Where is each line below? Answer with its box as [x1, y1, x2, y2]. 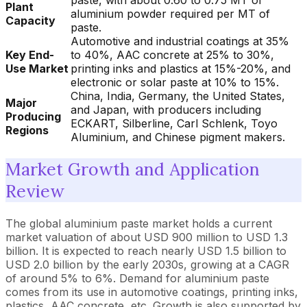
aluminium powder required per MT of [71, 7, 270, 21]
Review [5, 180, 64, 202]
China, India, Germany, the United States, [71, 89, 285, 103]
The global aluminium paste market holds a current [5, 216, 272, 230]
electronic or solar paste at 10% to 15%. [71, 75, 279, 89]
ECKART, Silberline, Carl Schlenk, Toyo [71, 116, 278, 130]
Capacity [5, 14, 56, 27]
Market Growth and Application [5, 158, 260, 180]
